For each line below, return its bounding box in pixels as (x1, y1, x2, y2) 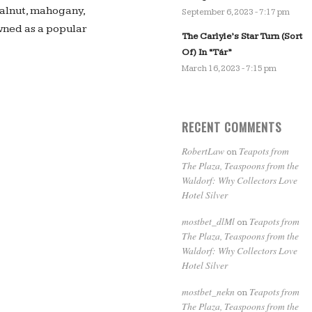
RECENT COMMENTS (181, 118, 282, 136)
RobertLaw (181, 144, 224, 157)
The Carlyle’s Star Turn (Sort (181, 31, 302, 42)
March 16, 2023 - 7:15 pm (181, 63, 276, 74)
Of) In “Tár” (181, 47, 231, 58)
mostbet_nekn (181, 285, 235, 298)
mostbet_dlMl (181, 214, 235, 228)
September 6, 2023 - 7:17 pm (181, 7, 290, 17)
